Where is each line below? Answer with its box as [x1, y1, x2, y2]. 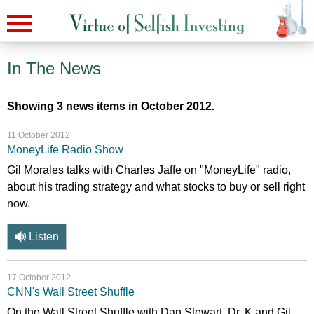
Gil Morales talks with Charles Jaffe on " [7, 164, 204, 176]
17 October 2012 [7, 273, 71, 282]
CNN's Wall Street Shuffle [7, 286, 135, 298]
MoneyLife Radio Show [7, 144, 123, 156]
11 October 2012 [7, 130, 70, 140]
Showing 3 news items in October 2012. [7, 100, 214, 112]
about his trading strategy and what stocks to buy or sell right [7, 181, 305, 193]
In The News [7, 59, 101, 78]
